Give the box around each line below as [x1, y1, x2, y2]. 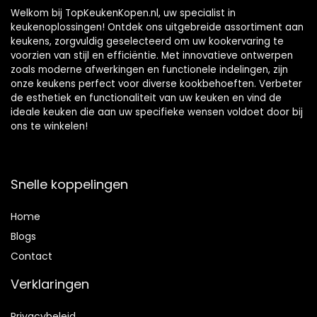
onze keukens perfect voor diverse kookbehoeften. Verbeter [11, 77, 302, 91]
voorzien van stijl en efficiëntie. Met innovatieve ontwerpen [11, 49, 293, 63]
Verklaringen [11, 275, 89, 294]
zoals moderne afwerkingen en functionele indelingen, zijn [11, 63, 288, 77]
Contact [11, 249, 52, 264]
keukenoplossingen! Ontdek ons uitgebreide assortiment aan [11, 21, 304, 35]
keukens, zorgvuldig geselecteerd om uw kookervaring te [11, 35, 284, 49]
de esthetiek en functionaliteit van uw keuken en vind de [11, 91, 282, 105]
